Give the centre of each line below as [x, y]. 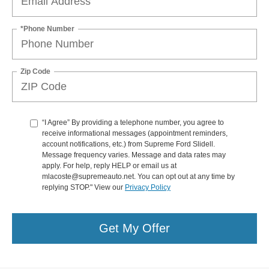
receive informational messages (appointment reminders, [135, 133]
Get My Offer [134, 228]
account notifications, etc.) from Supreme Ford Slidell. [128, 144]
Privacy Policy [148, 187]
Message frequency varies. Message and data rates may [134, 155]
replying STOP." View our [83, 187]
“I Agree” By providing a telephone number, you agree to [133, 122]
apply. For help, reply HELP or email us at [109, 165]
